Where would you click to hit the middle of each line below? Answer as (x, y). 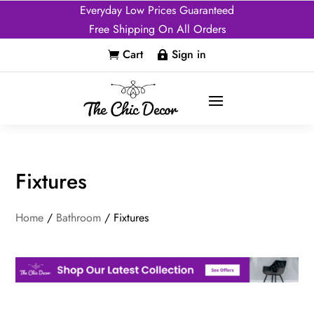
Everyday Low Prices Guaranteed (157, 10)
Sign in (189, 54)
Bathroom (79, 218)
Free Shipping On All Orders (157, 29)
